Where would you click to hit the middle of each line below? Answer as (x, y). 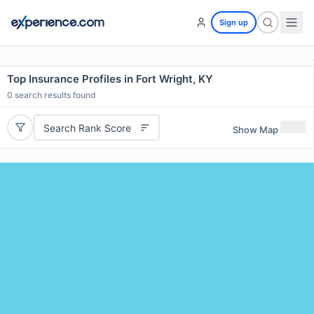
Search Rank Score (87, 128)
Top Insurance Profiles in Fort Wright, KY (110, 79)
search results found (54, 95)
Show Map (255, 129)
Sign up (234, 22)
